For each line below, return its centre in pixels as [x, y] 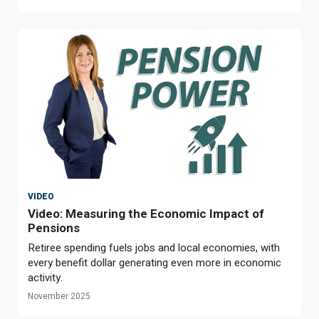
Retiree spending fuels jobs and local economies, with [154, 247]
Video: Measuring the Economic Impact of [146, 213]
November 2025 [59, 296]
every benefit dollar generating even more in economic [155, 262]
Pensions [54, 228]
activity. [45, 277]
